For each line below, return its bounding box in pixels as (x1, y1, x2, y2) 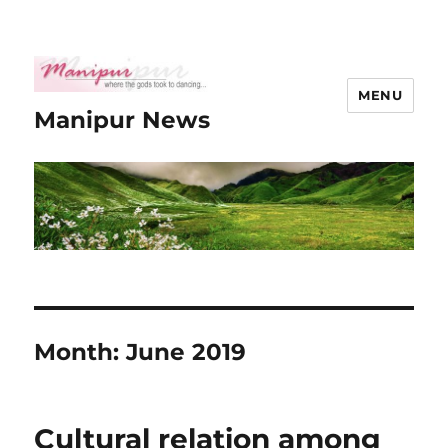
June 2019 (126, 338, 247, 367)
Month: (34, 338, 127, 367)
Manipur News (34, 106, 211, 134)
